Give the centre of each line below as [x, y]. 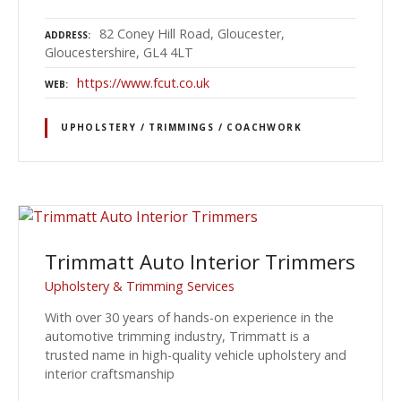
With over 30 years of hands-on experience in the [189, 317]
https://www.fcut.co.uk [143, 83]
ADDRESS [66, 35]
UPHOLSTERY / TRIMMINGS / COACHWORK [182, 128]
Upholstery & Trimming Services [140, 286]
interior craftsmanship [110, 373]
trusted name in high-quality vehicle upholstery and [196, 354]
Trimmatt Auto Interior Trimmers [200, 261]
